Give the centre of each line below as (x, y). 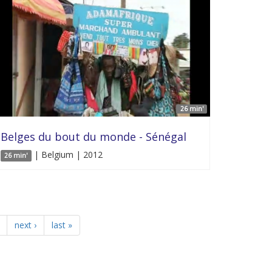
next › (25, 225)
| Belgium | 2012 (67, 155)
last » (62, 225)
